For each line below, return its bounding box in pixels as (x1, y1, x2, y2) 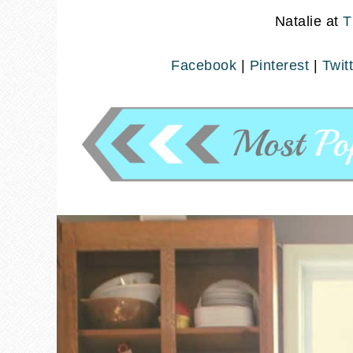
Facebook (171, 57, 236, 73)
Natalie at (274, 13, 339, 29)
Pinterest (249, 57, 309, 73)
